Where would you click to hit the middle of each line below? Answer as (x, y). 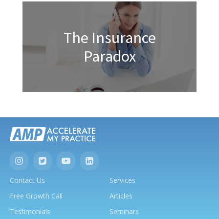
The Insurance (109, 37)
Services (122, 180)
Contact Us (27, 180)
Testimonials (30, 211)
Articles (121, 196)
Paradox (109, 56)
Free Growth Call (36, 196)
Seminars (124, 211)
